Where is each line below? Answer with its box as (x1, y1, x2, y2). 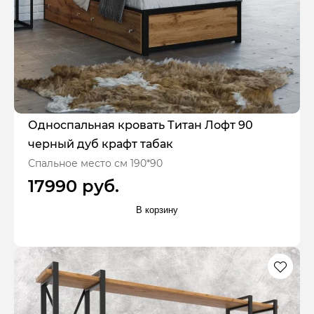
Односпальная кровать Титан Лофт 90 (28, 118, 253, 132)
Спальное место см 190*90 (28, 157, 163, 170)
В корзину (136, 204, 178, 215)
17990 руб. (28, 176, 119, 197)
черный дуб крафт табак (28, 137, 173, 151)
